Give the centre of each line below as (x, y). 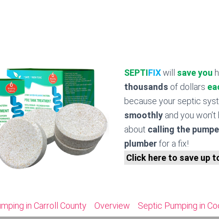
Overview (112, 206)
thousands (146, 87)
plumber (141, 143)
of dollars (188, 87)
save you (195, 73)
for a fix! (173, 143)
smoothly (143, 115)
